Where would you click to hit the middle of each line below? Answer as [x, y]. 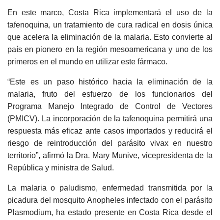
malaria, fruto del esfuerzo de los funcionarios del [110, 94]
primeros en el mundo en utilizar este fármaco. [87, 62]
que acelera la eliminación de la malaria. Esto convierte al [110, 37]
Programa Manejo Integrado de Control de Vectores [110, 106]
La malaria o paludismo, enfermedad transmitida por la [110, 188]
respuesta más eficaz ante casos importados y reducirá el [110, 131]
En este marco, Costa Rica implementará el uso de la [110, 13]
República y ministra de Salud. [61, 168]
